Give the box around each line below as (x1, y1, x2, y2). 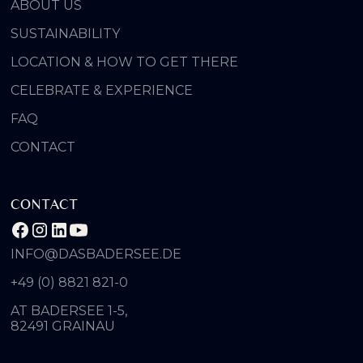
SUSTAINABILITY (11, 26, 121, 42)
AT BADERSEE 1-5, (11, 303, 139, 319)
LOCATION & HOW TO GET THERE (11, 54, 239, 70)
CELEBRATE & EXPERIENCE (11, 83, 194, 99)
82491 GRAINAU (11, 318, 116, 335)
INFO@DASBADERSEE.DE (11, 246, 182, 263)
